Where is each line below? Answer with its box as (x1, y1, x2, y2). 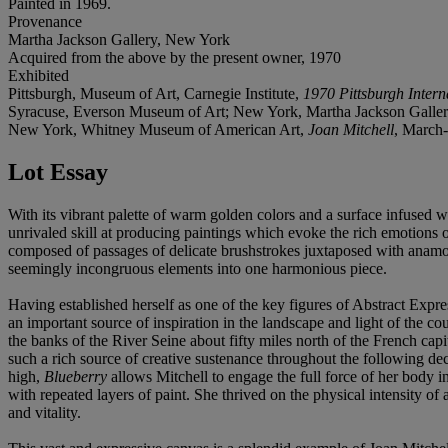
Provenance (8, 12, 82, 30)
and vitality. (8, 403, 81, 421)
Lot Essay (8, 158, 108, 185)
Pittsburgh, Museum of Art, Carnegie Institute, (8, 84, 303, 102)
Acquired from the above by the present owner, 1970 (8, 48, 341, 66)
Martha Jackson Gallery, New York (8, 30, 230, 48)
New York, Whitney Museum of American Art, (8, 120, 308, 138)
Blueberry (44, 367, 107, 385)
